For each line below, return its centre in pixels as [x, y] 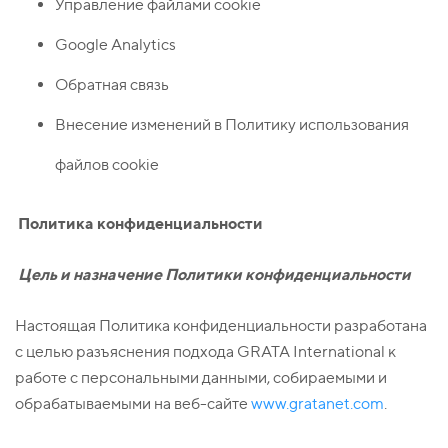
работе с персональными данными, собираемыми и [201, 378]
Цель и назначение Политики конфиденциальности [214, 274]
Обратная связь [112, 85]
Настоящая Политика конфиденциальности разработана [221, 326]
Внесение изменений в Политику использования [232, 125]
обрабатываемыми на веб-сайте [133, 404]
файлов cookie [107, 165]
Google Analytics [115, 45]
